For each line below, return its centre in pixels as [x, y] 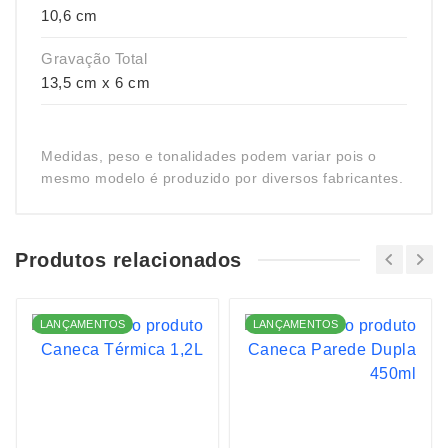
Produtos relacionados [128, 259]
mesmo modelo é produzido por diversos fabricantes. [222, 178]
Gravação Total [94, 58]
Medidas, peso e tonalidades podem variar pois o [209, 156]
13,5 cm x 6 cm [95, 82]
